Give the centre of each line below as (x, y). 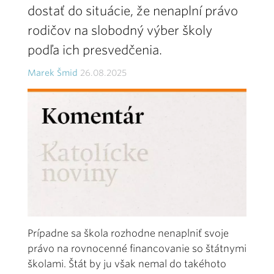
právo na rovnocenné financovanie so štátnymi (137, 248)
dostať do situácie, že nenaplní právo (133, 11)
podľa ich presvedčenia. (95, 50)
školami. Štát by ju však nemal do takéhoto (127, 264)
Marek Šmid (53, 73)
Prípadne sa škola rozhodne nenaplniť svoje (128, 233)
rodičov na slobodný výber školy (120, 31)
